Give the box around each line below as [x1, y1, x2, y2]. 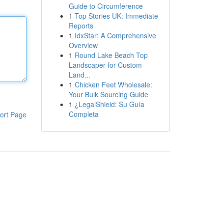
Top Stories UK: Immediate [74, 11, 158, 21]
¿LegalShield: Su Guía [74, 99, 144, 109]
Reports [68, 21, 93, 30]
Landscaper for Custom [68, 60, 142, 70]
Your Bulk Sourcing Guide [68, 89, 148, 99]
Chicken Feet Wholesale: [74, 80, 152, 89]
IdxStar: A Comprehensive [74, 30, 156, 40]
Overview [68, 40, 98, 50]
